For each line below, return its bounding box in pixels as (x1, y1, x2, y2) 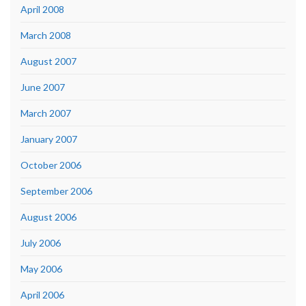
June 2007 (20, 81, 65, 93)
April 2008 (20, 3, 64, 15)
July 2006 (20, 236, 61, 249)
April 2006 (20, 288, 64, 301)
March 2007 (20, 107, 71, 119)
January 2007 (20, 133, 77, 145)
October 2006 (20, 158, 81, 171)
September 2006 (20, 184, 92, 197)
